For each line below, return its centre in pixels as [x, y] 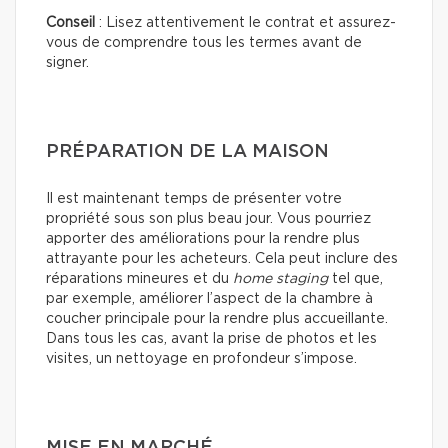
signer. [67, 62]
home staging [280, 278]
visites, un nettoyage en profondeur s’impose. [201, 358]
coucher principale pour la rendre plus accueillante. [217, 318]
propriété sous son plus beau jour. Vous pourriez [208, 218]
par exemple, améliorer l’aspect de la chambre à [209, 298]
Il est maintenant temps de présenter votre [194, 198]
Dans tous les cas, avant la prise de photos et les [211, 338]
